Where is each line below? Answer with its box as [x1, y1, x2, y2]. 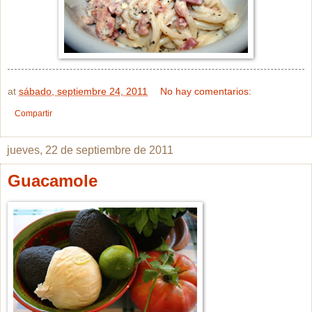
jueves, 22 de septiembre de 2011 [7, 144, 173, 157]
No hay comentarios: [160, 86, 252, 97]
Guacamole [8, 171, 97, 191]
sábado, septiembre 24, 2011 [19, 86, 148, 97]
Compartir [15, 109, 52, 119]
